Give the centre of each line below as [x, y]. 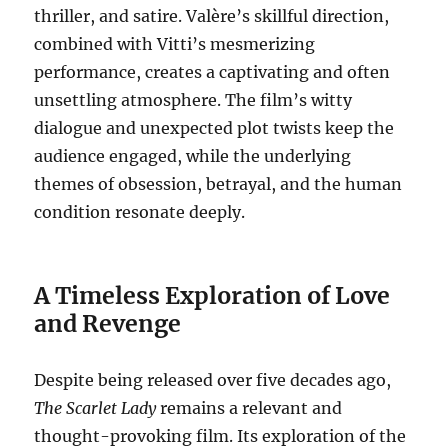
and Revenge [108, 323]
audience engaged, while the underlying [193, 155]
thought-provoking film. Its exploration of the [220, 435]
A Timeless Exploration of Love [212, 295]
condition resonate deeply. [140, 211]
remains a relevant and [249, 407]
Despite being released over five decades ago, [213, 379]
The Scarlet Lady [95, 407]
